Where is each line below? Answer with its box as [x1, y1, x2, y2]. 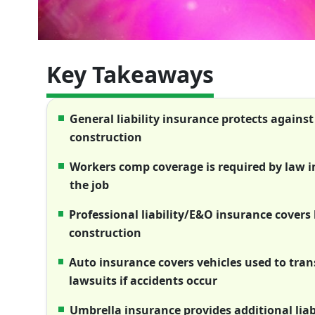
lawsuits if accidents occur [68, 273, 217, 289]
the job [69, 177, 109, 193]
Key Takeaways [46, 59, 214, 89]
